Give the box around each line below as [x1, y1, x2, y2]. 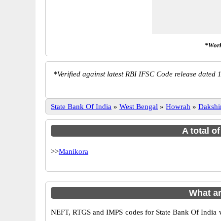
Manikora [59, 147, 88, 155]
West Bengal [119, 103, 158, 110]
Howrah [166, 103, 190, 110]
